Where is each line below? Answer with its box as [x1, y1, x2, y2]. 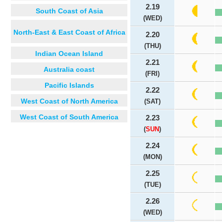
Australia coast [44, 65, 95, 73]
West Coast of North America [20, 97, 118, 105]
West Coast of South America [20, 113, 118, 121]
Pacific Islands [44, 81, 94, 89]
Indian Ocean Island [35, 50, 103, 57]
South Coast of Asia [35, 7, 103, 15]
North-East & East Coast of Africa [13, 28, 125, 36]
